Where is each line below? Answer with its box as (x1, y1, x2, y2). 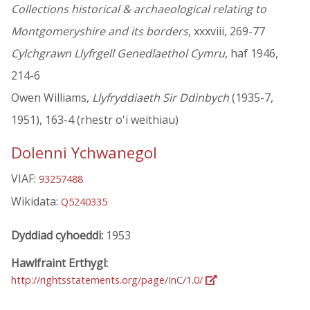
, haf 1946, (225, 46, 278, 62)
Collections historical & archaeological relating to (11, 1, 266, 17)
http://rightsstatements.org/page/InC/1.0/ (11, 273, 206, 286)
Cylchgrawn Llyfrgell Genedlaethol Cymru (11, 46, 225, 62)
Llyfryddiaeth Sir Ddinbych (92, 90, 229, 106)
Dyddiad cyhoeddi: (11, 227, 106, 243)
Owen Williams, (11, 90, 92, 106)
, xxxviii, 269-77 (188, 24, 265, 39)
